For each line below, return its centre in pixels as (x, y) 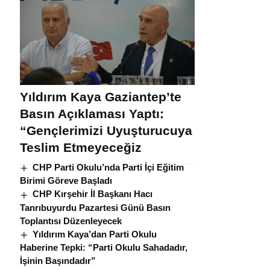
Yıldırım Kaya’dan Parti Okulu (94, 234)
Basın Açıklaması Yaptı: (92, 114)
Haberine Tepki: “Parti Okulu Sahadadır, (103, 247)
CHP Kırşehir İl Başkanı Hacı (92, 194)
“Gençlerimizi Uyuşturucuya (106, 131)
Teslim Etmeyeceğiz (80, 148)
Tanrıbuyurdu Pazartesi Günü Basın (95, 207)
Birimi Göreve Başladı (66, 181)
